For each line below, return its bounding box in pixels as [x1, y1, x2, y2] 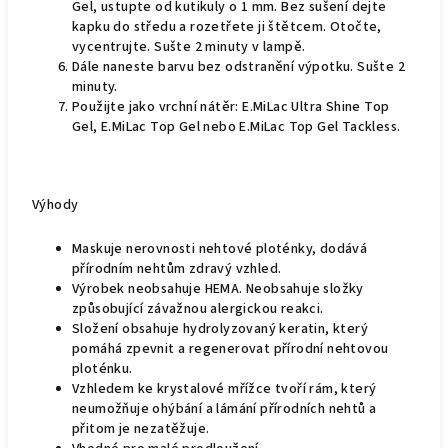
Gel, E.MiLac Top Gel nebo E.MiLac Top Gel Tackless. [72, 117, 401, 137]
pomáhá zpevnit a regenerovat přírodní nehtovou [72, 339, 389, 359]
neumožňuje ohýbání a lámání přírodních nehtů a [72, 399, 377, 419]
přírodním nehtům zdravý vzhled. [72, 259, 282, 279]
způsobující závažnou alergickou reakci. [72, 299, 324, 319]
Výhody [32, 195, 79, 215]
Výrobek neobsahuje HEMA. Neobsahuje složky [72, 279, 364, 299]
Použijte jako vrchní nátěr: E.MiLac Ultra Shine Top [72, 97, 390, 117]
